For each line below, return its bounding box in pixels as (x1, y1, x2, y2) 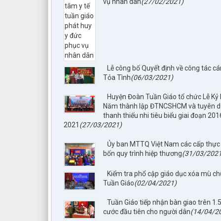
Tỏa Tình (103, 73, 131, 81)
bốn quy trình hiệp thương (103, 149, 182, 157)
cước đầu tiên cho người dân (103, 207, 190, 216)
